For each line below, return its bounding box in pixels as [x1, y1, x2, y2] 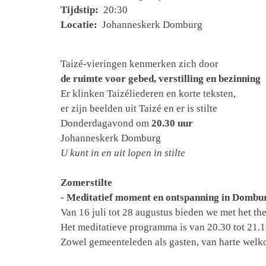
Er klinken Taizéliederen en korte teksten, [61, 88, 236, 99]
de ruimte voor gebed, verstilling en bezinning [61, 73, 261, 84]
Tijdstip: [61, 4, 101, 15]
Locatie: [61, 19, 100, 30]
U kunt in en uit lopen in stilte [61, 147, 185, 159]
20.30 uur [151, 118, 193, 129]
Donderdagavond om [61, 118, 151, 129]
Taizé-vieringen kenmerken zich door [61, 58, 218, 69]
